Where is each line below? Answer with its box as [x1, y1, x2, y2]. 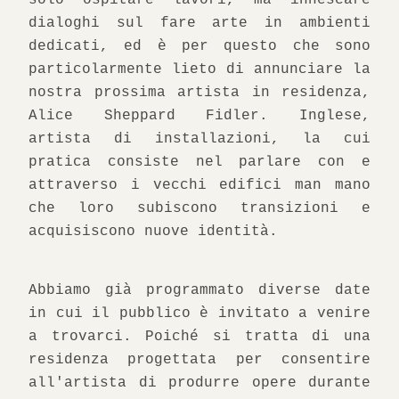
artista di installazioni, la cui [28, 131, 370, 147]
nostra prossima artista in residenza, [28, 85, 370, 101]
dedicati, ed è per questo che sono [28, 38, 370, 54]
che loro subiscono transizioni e [28, 200, 370, 216]
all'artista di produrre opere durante [28, 375, 370, 391]
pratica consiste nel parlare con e [28, 154, 370, 170]
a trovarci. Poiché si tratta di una [28, 329, 370, 345]
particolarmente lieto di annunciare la [28, 61, 370, 77]
